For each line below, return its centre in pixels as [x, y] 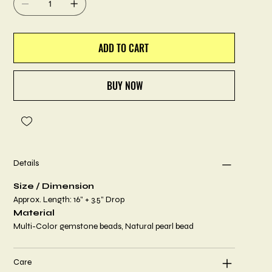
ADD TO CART [124, 48]
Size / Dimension [54, 186]
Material [34, 213]
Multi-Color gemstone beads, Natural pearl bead [104, 226]
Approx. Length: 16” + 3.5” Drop [69, 200]
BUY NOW [125, 86]
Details [26, 163]
